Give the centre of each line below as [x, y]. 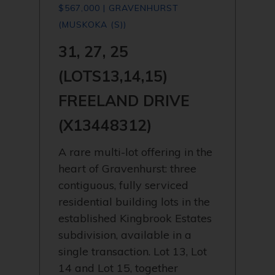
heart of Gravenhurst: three [127, 168]
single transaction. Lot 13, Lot [133, 251]
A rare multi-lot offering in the [135, 152]
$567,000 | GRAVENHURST [118, 8]
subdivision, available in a [125, 235]
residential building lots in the [134, 202]
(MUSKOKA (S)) [92, 25]
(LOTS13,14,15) [113, 76]
